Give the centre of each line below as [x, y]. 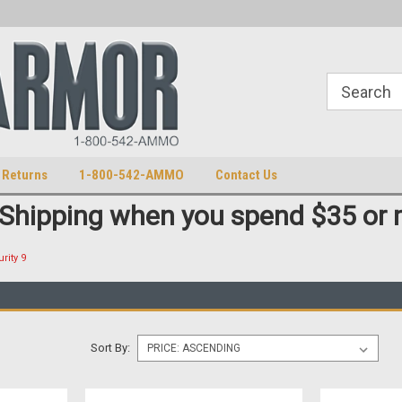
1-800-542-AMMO [131, 175]
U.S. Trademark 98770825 [108, 13]
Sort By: [110, 348]
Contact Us [246, 175]
